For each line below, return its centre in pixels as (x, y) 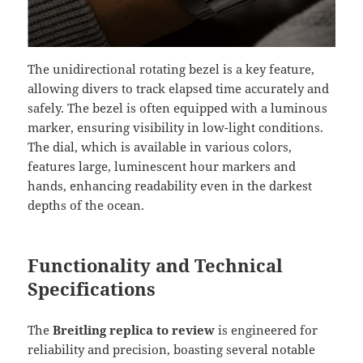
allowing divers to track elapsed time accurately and (179, 88)
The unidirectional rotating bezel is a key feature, (171, 68)
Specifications (92, 288)
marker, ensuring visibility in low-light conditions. (176, 127)
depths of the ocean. (86, 205)
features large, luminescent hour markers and (162, 166)
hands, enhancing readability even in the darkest (170, 185)
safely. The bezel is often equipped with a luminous (178, 107)
